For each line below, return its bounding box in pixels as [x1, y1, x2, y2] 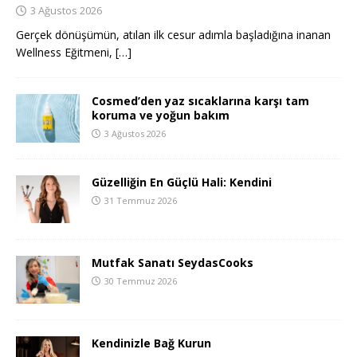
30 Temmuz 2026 [104, 274, 177, 287]
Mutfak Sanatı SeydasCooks [92, 254, 253, 270]
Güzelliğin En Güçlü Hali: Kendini [92, 174, 272, 190]
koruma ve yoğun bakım [92, 108, 229, 124]
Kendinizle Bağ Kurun [92, 335, 211, 351]
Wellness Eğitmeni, [16, 45, 116, 61]
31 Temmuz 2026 [104, 194, 177, 206]
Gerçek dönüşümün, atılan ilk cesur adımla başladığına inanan [16, 27, 331, 43]
